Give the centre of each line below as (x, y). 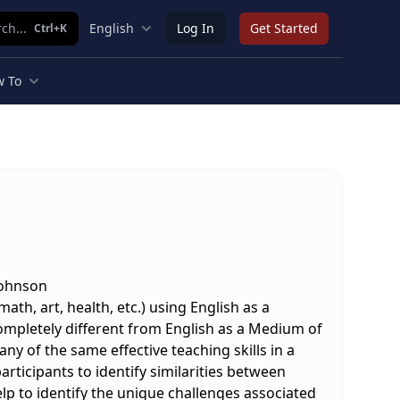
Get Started (284, 28)
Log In (196, 28)
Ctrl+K (50, 28)
